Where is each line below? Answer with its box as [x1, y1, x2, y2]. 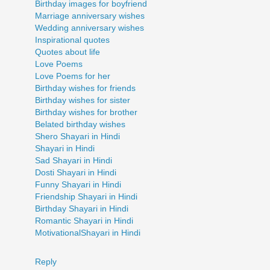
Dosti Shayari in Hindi [35, 167, 116, 177]
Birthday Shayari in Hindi [35, 203, 128, 213]
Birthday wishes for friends [35, 83, 136, 93]
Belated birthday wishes [35, 119, 125, 129]
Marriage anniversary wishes [35, 10, 145, 20]
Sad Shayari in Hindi [35, 155, 112, 165]
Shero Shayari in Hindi [35, 131, 120, 141]
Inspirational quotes [35, 34, 110, 45]
